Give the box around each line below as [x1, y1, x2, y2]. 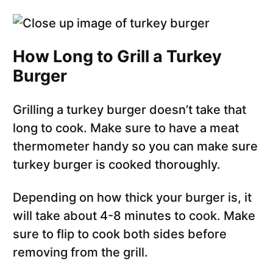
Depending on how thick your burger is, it [13, 190, 252, 205]
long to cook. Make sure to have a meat [13, 121, 239, 136]
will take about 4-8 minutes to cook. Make [13, 208, 255, 224]
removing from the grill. [13, 245, 148, 260]
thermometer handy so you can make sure [13, 139, 258, 154]
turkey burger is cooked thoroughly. [13, 157, 221, 172]
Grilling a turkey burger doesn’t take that [13, 102, 246, 118]
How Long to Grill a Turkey [13, 46, 222, 67]
